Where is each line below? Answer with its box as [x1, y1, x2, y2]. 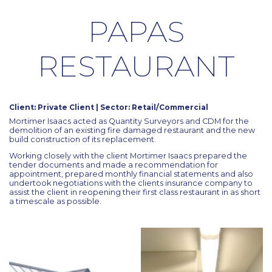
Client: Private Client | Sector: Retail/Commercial [9, 103, 208, 112]
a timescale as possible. [9, 197, 101, 206]
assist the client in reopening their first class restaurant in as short [9, 188, 260, 197]
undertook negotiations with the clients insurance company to [9, 178, 253, 188]
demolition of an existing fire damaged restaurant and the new [9, 126, 255, 135]
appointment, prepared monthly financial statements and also [9, 169, 253, 179]
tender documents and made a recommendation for [9, 160, 218, 170]
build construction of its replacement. [9, 135, 156, 144]
